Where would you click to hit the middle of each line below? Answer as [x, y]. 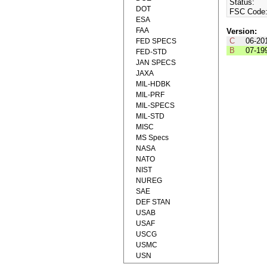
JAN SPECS [156, 63]
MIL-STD [150, 116]
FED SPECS [156, 41]
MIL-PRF [150, 95]
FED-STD [151, 52]
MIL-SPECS [155, 105]
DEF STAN [153, 202]
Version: [241, 32]
